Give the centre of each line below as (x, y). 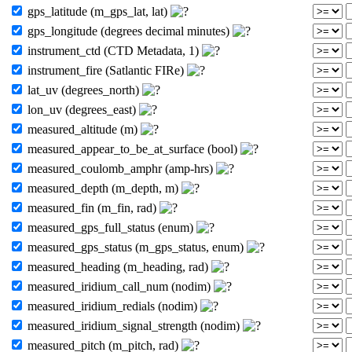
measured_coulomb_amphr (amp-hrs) (120, 168)
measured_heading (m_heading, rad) (118, 266)
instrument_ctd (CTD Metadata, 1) (113, 50)
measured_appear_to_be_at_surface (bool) (132, 148)
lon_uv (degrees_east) (82, 109)
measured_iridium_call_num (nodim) (119, 286)
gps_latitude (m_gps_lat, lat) (97, 11)
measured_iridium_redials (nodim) (112, 306)
